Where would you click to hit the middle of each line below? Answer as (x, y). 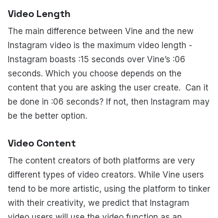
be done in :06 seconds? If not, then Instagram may (109, 102)
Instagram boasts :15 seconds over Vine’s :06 (97, 60)
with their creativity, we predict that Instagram (99, 203)
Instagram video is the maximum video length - (100, 45)
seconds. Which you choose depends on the (95, 74)
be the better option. (47, 116)
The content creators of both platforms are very (101, 161)
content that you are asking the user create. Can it (108, 88)
